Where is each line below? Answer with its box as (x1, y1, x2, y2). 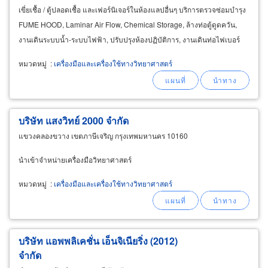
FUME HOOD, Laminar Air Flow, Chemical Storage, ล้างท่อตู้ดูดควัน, (19, 19, 237, 29)
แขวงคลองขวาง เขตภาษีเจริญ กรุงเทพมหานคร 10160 (19, 130, 188, 141)
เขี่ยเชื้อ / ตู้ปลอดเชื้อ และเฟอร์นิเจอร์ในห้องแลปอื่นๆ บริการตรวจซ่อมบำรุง (19, 4, 246, 14)
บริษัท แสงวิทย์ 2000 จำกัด (19, 113, 129, 127)
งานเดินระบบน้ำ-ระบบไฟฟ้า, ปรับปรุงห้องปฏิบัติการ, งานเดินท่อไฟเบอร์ (19, 33, 240, 44)
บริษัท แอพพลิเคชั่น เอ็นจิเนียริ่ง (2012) (19, 233, 178, 248)
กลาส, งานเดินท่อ (19, 48, 72, 59)
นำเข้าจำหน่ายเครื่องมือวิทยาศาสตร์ (19, 154, 132, 165)
